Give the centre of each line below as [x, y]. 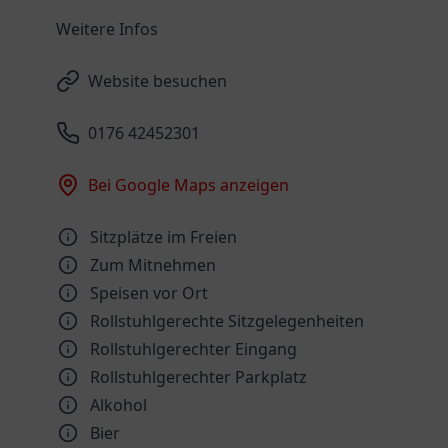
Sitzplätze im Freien [163, 237]
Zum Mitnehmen [153, 265]
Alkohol [118, 405]
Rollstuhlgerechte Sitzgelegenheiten [227, 321]
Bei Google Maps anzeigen [188, 185]
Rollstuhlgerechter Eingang [193, 349]
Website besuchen [157, 81]
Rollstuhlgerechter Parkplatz [198, 377]
